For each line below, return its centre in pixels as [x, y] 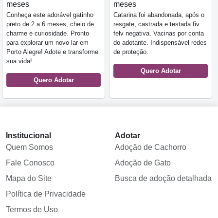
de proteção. [132, 52]
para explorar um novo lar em [47, 43]
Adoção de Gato [143, 163]
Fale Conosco [30, 163]
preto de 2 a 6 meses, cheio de [50, 24]
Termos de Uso [32, 210]
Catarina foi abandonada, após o [159, 15]
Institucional [28, 136]
